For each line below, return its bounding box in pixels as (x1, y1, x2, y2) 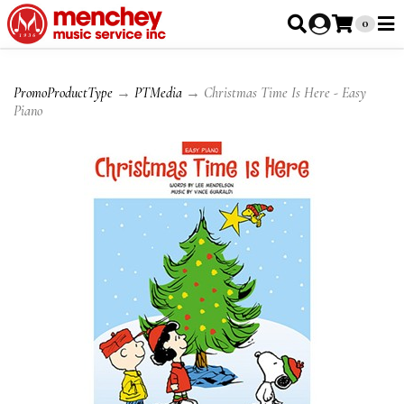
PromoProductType (14, 84, 113, 103)
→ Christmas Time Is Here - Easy (182, 84, 366, 103)
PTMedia (134, 84, 182, 103)
